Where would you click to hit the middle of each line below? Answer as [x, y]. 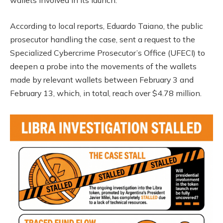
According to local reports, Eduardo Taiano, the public [107, 26]
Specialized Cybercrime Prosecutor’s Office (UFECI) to [108, 53]
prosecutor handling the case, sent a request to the [103, 39]
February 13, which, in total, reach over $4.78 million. [106, 93]
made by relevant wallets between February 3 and [102, 79]
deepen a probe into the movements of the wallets [103, 66]
